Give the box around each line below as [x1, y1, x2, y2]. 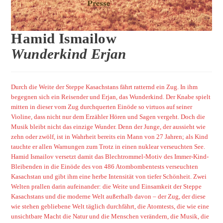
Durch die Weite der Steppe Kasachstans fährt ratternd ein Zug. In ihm [11, 83, 198, 91]
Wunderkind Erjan [11, 45, 126, 62]
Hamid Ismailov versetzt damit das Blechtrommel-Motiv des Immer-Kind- [11, 153, 209, 160]
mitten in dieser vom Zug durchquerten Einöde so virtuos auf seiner [11, 103, 193, 111]
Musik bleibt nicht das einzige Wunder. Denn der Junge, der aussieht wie [11, 123, 206, 130]
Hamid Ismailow [11, 30, 117, 46]
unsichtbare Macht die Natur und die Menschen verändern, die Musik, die [11, 213, 210, 220]
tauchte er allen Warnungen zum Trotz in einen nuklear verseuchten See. [11, 143, 206, 150]
